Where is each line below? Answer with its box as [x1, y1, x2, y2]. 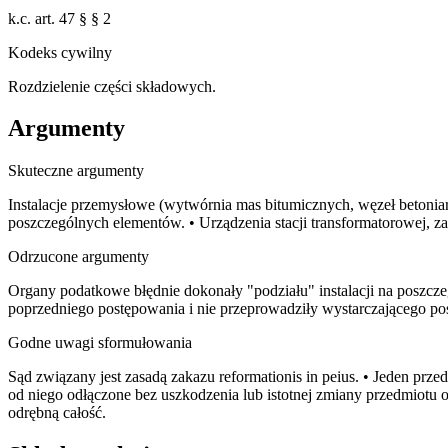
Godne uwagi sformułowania [8, 334, 192, 352]
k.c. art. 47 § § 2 [8, 9, 111, 27]
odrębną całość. [8, 404, 106, 422]
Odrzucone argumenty [8, 248, 149, 266]
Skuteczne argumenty [8, 162, 144, 180]
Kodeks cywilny [8, 43, 112, 61]
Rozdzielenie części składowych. [8, 77, 216, 95]
